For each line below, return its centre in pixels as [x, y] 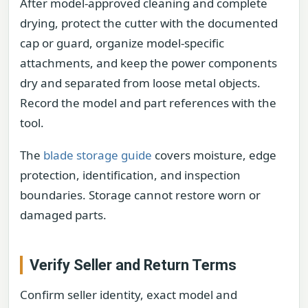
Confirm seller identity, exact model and [129, 295]
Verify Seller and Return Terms [133, 265]
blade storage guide [98, 155]
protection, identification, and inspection [130, 175]
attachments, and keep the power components [148, 63]
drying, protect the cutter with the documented [149, 23]
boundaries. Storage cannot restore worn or [140, 195]
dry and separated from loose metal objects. [140, 82]
